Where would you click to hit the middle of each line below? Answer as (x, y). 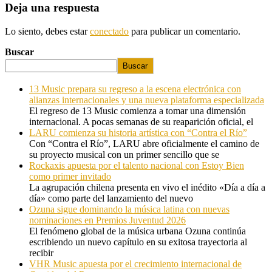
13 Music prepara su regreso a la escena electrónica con (135, 89)
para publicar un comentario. (185, 31)
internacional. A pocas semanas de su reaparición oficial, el (141, 121)
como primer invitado (70, 176)
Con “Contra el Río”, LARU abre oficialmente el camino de (144, 143)
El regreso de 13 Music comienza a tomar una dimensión (138, 110)
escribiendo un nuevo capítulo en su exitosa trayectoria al (138, 242)
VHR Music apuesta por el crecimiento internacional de (135, 263)
